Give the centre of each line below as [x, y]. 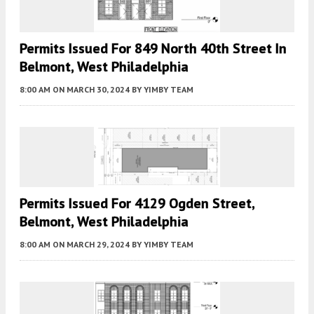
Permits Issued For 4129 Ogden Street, [137, 204]
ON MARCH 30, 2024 [91, 90]
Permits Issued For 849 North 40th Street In [153, 49]
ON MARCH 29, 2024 [91, 245]
